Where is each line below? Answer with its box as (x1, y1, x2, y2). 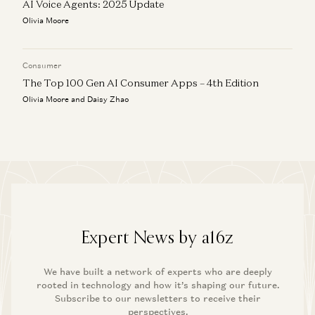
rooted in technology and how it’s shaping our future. (36, 278, 279, 291)
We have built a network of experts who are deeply (43, 265, 272, 278)
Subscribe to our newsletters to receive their (54, 292, 261, 304)
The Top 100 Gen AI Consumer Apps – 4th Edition (22, 75, 259, 89)
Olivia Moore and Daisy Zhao (22, 94, 129, 104)
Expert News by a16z (81, 226, 234, 247)
